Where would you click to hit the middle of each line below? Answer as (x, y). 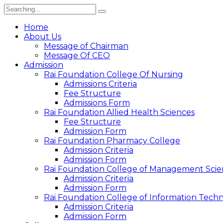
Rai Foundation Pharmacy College (112, 141)
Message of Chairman (86, 46)
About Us (43, 37)
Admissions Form (97, 103)
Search (17, 8)
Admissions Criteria (100, 84)
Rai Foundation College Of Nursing (113, 74)
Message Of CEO (77, 56)
